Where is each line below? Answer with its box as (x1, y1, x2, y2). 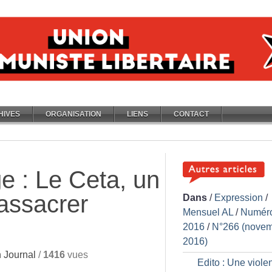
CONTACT (174, 110, 209, 118)
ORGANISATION (46, 110, 101, 118)
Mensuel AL (183, 207, 233, 217)
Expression (214, 192, 263, 203)
